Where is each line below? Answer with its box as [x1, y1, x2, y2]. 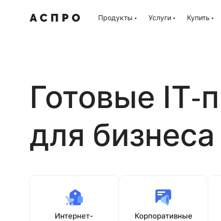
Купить [187, 13, 210, 22]
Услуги [148, 13, 171, 22]
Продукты [98, 13, 133, 22]
